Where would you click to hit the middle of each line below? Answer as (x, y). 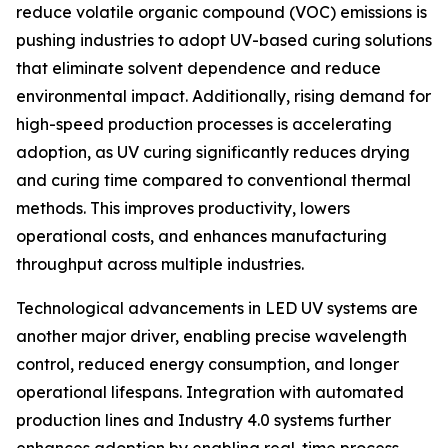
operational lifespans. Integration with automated (210, 392)
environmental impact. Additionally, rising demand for (223, 96)
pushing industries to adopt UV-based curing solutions (224, 40)
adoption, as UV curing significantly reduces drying (213, 152)
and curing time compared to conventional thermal (213, 180)
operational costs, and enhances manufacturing (201, 236)
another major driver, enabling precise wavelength (211, 336)
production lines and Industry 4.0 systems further (203, 420)
